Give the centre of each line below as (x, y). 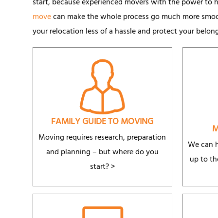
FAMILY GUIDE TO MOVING (102, 123)
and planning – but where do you (102, 153)
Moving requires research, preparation (102, 138)
